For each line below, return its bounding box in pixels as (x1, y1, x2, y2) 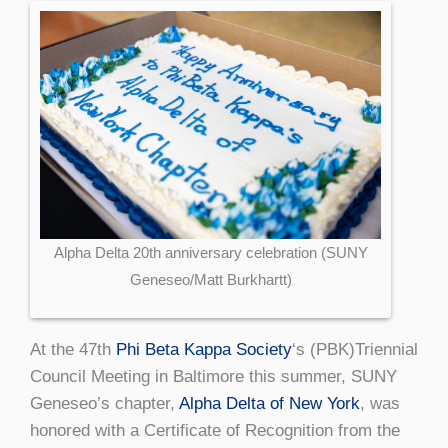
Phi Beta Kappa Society (116, 340, 292, 360)
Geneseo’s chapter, (30, 394, 179, 414)
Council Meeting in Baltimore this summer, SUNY (30, 367, 397, 387)
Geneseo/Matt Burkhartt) (129, 270, 292, 288)
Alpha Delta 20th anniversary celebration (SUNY (53, 243, 368, 261)
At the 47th (30, 340, 116, 360)
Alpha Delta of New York (179, 394, 360, 414)
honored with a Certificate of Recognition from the (30, 421, 400, 441)
